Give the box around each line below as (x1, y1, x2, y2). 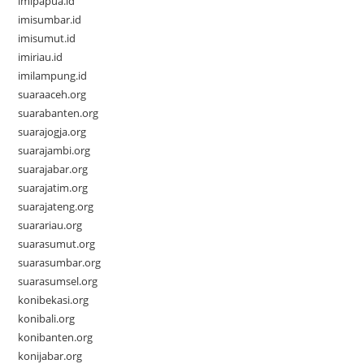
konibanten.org (18, 330, 93, 345)
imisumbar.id (18, 12, 82, 28)
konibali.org (18, 311, 76, 327)
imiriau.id (18, 50, 63, 65)
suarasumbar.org (18, 255, 102, 271)
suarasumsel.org (18, 274, 98, 289)
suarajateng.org (18, 199, 94, 214)
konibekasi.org (18, 292, 89, 308)
